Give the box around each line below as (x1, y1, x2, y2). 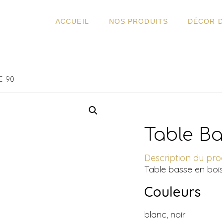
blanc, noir (144, 208, 186, 220)
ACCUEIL (55, 17, 89, 25)
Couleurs (144, 182, 201, 200)
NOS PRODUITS (109, 17, 168, 25)
